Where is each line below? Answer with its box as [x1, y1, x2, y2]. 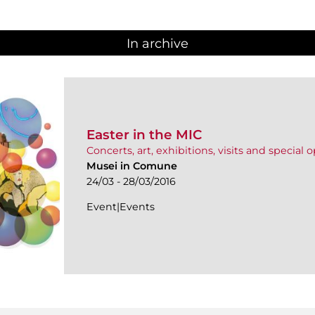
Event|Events [86, 200, 155, 214]
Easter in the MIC [86, 127, 202, 143]
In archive [127, 35, 188, 51]
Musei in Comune [86, 160, 177, 173]
